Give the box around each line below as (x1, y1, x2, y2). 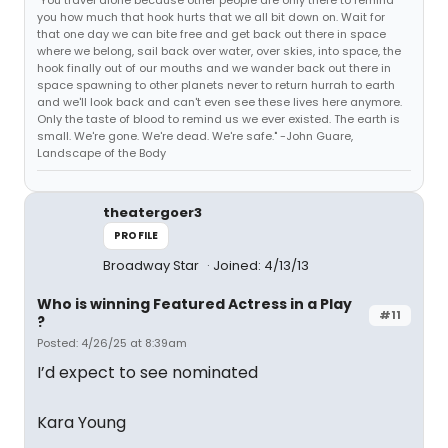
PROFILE (114, 228, 159, 243)
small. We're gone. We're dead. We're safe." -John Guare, (37, 128, 353, 144)
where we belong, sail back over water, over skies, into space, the (37, 43, 401, 59)
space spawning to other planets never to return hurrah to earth (37, 77, 395, 93)
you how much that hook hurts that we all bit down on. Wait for (37, 9, 385, 25)
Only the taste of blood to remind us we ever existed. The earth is (37, 111, 400, 127)
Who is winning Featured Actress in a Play (37, 294, 352, 314)
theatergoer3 (103, 203, 202, 222)
